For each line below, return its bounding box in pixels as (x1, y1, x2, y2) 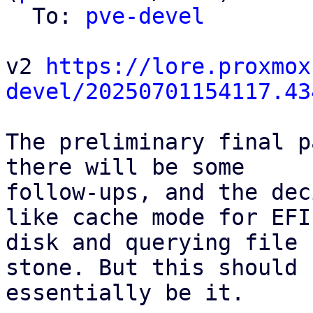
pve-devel (85, 3, 205, 29)
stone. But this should (6, 255, 298, 280)
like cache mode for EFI (6, 205, 311, 230)
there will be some (6, 154, 245, 180)
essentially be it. (6, 280, 245, 305)
